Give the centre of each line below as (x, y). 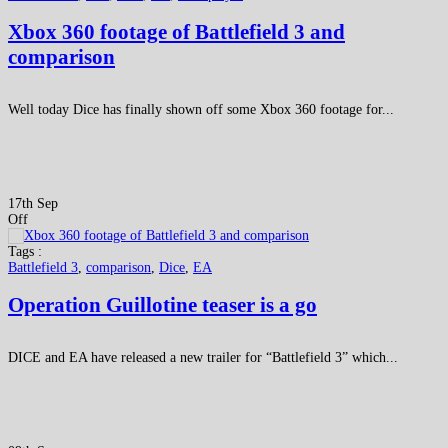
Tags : (25, 251)
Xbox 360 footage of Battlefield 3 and (176, 32)
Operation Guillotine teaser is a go (162, 305)
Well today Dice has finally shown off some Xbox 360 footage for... (201, 109)
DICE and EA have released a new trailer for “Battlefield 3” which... (203, 357)
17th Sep (33, 203)
